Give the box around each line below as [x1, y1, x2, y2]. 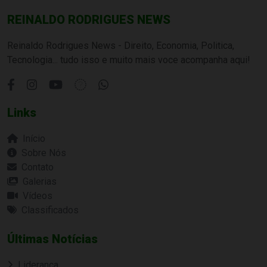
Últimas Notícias [7, 232, 98, 246]
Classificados [21, 204, 79, 216]
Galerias [23, 176, 57, 187]
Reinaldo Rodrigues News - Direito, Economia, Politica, [7, 40, 234, 51]
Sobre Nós [21, 147, 66, 159]
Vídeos [23, 190, 52, 201]
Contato [21, 162, 54, 173]
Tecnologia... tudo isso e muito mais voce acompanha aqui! [7, 54, 250, 66]
